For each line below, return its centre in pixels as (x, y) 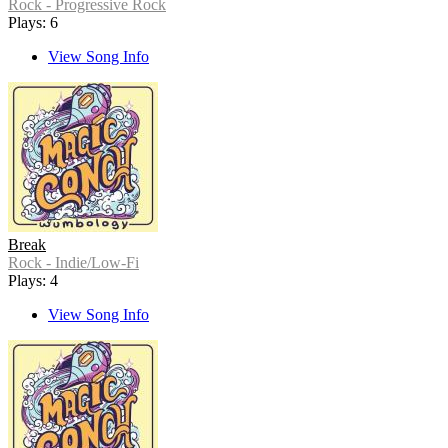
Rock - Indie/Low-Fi (73, 263)
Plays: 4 (33, 281)
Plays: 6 (33, 23)
